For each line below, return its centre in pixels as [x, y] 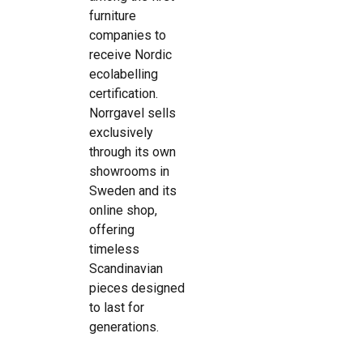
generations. [124, 327]
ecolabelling [124, 74]
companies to [128, 35]
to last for [117, 307]
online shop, [123, 210]
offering [112, 230]
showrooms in [129, 171]
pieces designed [137, 288]
